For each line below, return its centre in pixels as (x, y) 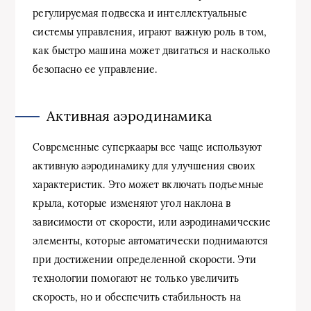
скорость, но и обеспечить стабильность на (137, 297)
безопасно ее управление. (95, 70)
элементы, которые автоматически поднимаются (150, 241)
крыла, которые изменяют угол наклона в (132, 204)
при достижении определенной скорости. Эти (144, 260)
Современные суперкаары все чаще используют (147, 148)
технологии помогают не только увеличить (136, 279)
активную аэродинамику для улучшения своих (144, 166)
